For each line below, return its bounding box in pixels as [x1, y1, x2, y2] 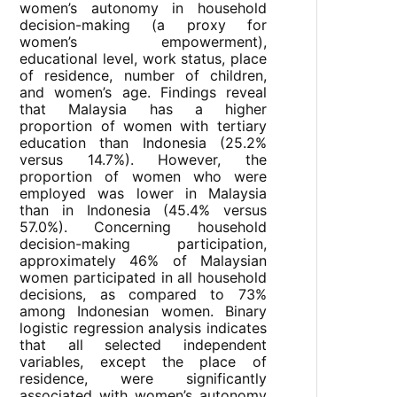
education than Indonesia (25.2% [19, 134, 267, 152]
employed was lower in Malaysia [19, 184, 267, 203]
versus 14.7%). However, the [19, 151, 267, 169]
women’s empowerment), [19, 33, 267, 51]
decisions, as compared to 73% [19, 285, 267, 304]
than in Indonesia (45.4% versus [19, 201, 267, 220]
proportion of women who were [19, 167, 267, 186]
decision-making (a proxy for [19, 16, 267, 35]
